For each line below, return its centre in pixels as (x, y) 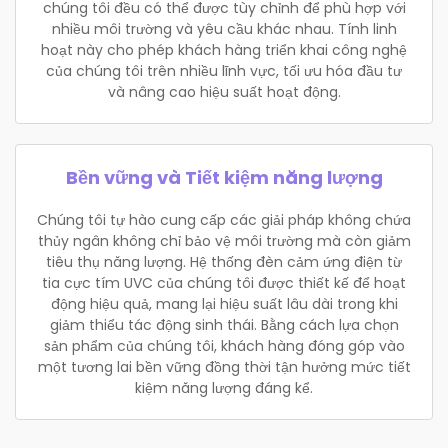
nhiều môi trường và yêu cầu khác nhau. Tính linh (224, 29)
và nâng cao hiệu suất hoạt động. (224, 92)
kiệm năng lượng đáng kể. (224, 388)
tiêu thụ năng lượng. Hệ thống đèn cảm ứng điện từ (224, 262)
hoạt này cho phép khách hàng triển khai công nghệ (224, 50)
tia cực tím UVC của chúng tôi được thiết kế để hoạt (224, 283)
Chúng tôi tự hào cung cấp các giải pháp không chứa (224, 220)
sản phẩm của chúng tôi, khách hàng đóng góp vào (224, 346)
